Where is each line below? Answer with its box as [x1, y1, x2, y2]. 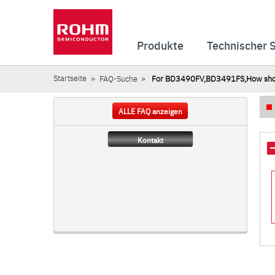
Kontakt [137, 135, 163, 145]
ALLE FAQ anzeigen [118, 106, 182, 116]
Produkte [137, 37, 184, 53]
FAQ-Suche [99, 73, 137, 83]
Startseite [53, 72, 87, 83]
